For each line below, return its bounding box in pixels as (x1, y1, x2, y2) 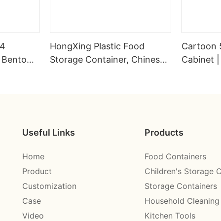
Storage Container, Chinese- (50, 54, 169, 65)
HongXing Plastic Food (50, 41, 145, 52)
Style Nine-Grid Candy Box (50, 68, 162, 78)
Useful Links (22, 127, 75, 138)
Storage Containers (145, 181, 218, 191)
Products (145, 127, 184, 138)
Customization (22, 181, 77, 191)
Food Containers (145, 151, 207, 161)
